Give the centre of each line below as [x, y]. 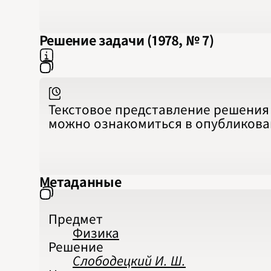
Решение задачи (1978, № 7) [126, 41]
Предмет [76, 219]
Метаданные [80, 182]
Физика [96, 233]
